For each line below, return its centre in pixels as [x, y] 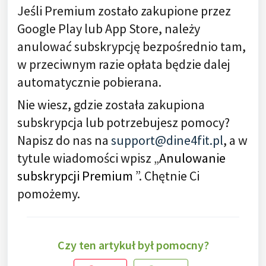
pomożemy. [49, 194]
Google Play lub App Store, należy [109, 28]
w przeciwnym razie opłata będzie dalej [124, 64]
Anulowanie [192, 158]
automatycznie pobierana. [89, 82]
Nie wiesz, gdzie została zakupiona [111, 104]
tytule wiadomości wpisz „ [88, 158]
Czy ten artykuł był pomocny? [133, 245]
